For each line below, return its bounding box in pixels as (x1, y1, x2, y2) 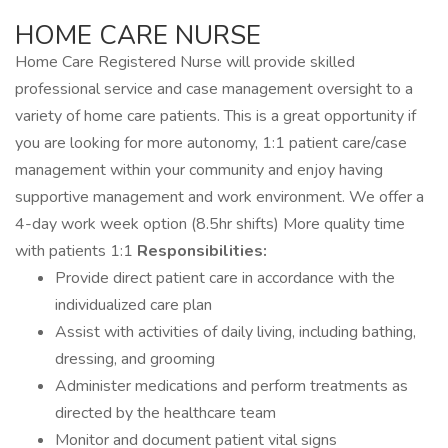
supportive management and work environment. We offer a (15, 186, 424, 208)
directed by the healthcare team (55, 402, 276, 424)
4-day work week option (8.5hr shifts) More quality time (15, 213, 405, 235)
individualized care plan (55, 294, 212, 316)
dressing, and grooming (55, 348, 215, 370)
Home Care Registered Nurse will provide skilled (15, 51, 355, 73)
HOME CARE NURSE (15, 18, 261, 53)
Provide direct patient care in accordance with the (55, 267, 395, 289)
